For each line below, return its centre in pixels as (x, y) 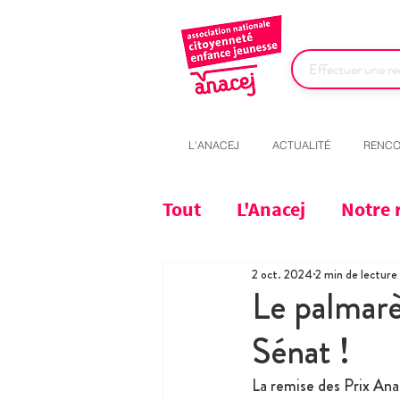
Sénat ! (301, 352)
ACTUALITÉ (301, 146)
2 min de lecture (356, 274)
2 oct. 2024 (282, 274)
